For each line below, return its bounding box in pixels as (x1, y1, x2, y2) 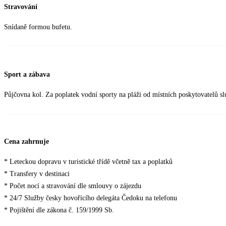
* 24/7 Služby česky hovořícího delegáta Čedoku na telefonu (4, 194, 177, 202)
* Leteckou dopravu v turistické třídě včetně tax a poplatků (4, 158, 173, 166)
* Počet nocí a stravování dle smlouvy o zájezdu (4, 182, 141, 190)
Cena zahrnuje (4, 138, 49, 146)
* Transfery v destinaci (4, 170, 70, 178)
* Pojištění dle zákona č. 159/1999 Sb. (4, 206, 114, 214)
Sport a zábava (4, 70, 50, 78)
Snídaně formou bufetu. (4, 23, 72, 31)
